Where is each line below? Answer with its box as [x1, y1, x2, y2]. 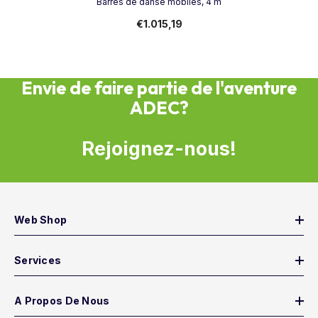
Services [14, 254, 62, 266]
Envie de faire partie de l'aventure [21, 77, 297, 99]
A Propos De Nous [14, 295, 110, 307]
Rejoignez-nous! [82, 137, 236, 160]
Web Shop [14, 214, 67, 226]
